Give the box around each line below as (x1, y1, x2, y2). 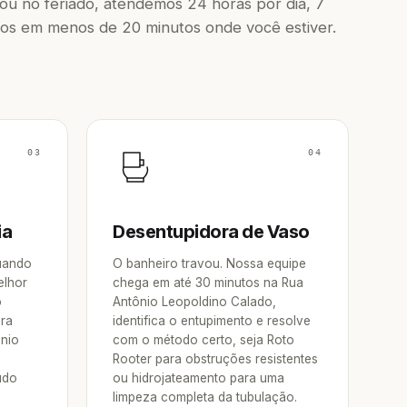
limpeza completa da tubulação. (113, 390, 297, 404)
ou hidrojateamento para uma (113, 371, 284, 385)
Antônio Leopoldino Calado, (113, 294, 276, 309)
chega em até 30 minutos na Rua (113, 275, 303, 290)
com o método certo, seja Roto (113, 333, 294, 347)
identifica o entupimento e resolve (113, 313, 311, 328)
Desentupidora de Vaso (113, 221, 310, 243)
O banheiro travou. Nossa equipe (113, 256, 306, 271)
